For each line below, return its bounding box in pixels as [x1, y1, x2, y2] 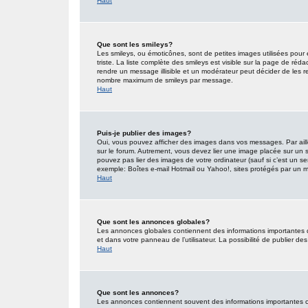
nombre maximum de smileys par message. [97, 76, 233, 84]
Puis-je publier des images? [97, 129, 191, 137]
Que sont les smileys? [97, 41, 173, 48]
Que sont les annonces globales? [97, 218, 210, 225]
